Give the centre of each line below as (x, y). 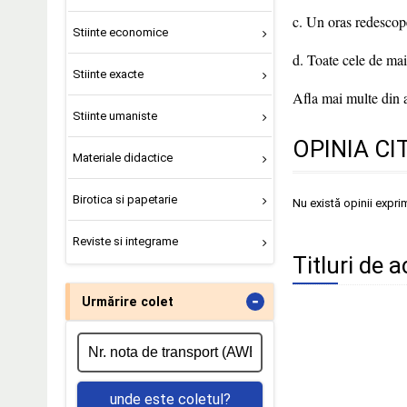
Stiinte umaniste (114, 116)
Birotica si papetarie (124, 199)
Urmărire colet (128, 301)
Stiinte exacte (108, 74)
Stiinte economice (120, 33)
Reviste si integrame (125, 241)
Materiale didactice (122, 157)
